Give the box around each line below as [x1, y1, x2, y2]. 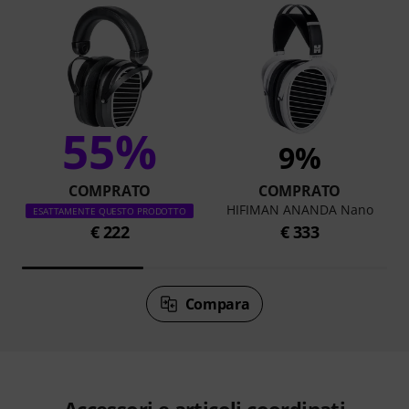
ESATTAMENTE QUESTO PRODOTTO [32, 204, 187, 217]
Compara [184, 293, 250, 314]
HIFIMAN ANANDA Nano [225, 200, 373, 218]
